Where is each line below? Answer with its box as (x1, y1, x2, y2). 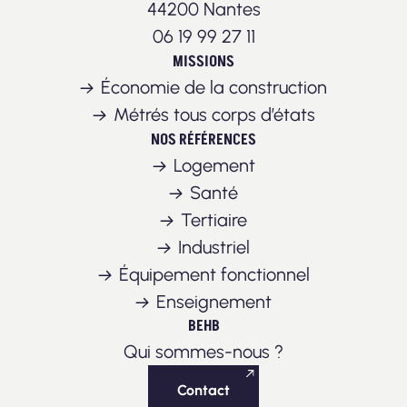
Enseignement (156, 290, 272, 313)
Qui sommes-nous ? (124, 340, 283, 362)
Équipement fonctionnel (118, 263, 310, 285)
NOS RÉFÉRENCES (151, 128, 256, 151)
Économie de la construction (101, 75, 327, 98)
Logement (173, 154, 255, 176)
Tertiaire (181, 208, 247, 231)
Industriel (178, 235, 250, 258)
